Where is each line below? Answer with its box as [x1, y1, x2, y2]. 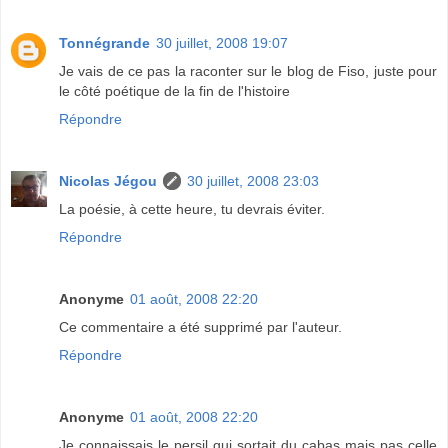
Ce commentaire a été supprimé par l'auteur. [59, 319, 342, 336]
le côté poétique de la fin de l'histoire [59, 83, 290, 100]
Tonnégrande [59, 35, 150, 52]
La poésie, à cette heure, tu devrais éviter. [59, 201, 325, 218]
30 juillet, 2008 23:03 [187, 173, 319, 190]
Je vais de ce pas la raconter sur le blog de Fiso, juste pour [59, 63, 437, 80]
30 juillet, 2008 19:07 [156, 35, 288, 52]
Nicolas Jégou [59, 173, 157, 190]
